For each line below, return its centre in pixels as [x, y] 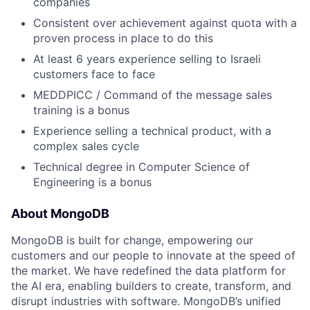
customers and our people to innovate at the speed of [153, 256]
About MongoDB [60, 214]
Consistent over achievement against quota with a [165, 23]
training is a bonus [81, 110]
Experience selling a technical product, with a [152, 131]
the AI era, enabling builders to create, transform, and [151, 286]
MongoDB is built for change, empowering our [132, 240]
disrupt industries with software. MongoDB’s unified [146, 301]
